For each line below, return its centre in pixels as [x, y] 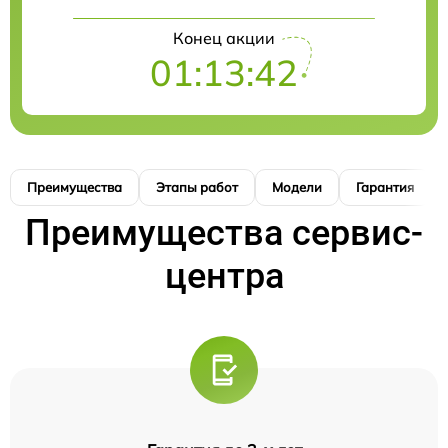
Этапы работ [197, 186]
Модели [297, 186]
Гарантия [385, 186]
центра [224, 275]
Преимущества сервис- [224, 232]
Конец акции [224, 37]
